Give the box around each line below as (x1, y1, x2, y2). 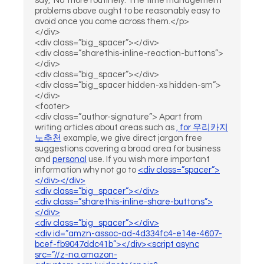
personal (52, 155, 87, 164)
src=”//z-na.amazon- (35, 250, 117, 259)
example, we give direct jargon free (61, 134, 202, 143)
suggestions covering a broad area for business (35, 144, 220, 153)
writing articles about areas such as (35, 123, 176, 132)
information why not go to (35, 166, 138, 174)
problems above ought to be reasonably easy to (35, 6, 220, 15)
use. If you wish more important (87, 155, 210, 164)
